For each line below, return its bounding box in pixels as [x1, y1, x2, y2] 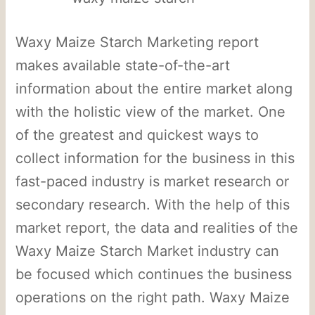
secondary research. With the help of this [15, 195, 290, 213]
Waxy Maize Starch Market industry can [15, 242, 280, 259]
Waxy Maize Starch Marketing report [15, 33, 259, 51]
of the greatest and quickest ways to [15, 126, 259, 143]
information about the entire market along [15, 79, 293, 97]
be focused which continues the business [15, 265, 292, 283]
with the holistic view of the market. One [15, 103, 286, 120]
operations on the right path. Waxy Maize [15, 288, 290, 306]
